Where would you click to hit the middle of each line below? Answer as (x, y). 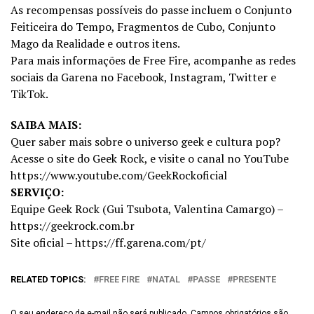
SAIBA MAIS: (46, 125)
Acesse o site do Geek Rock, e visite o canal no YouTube (150, 159)
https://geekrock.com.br (73, 226)
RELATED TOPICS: (48, 280)
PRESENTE (254, 280)
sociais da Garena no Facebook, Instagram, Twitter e (143, 77)
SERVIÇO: (37, 192)
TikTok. (29, 94)
